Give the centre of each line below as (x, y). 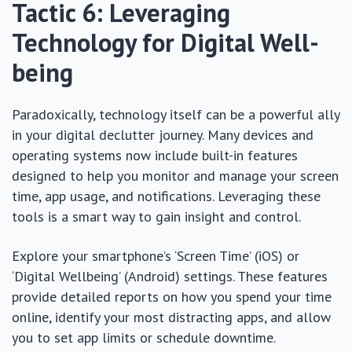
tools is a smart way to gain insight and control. (156, 216)
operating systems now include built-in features (155, 155)
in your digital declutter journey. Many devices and (163, 134)
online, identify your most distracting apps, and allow (171, 317)
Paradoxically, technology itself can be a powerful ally (176, 114)
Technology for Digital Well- (165, 42)
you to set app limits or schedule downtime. (143, 337)
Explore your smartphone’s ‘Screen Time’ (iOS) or (156, 255)
